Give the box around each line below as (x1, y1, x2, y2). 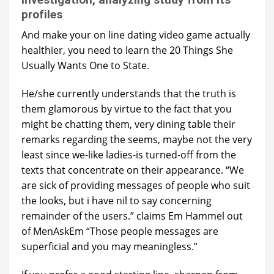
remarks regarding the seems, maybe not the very (21, 132, 252, 146)
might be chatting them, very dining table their (21, 117, 235, 131)
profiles (21, 7, 62, 21)
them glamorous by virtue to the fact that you (21, 102, 232, 116)
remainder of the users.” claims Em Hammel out (21, 209, 243, 223)
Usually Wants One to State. (21, 59, 149, 73)
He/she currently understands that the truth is (21, 86, 236, 100)
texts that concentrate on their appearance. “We (21, 163, 244, 177)
